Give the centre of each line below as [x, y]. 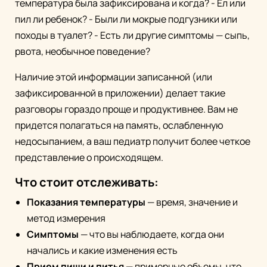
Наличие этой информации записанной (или [114, 77]
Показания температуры [86, 202]
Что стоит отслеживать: [87, 182]
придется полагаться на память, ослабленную [119, 125]
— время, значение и [192, 202]
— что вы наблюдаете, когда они [151, 235]
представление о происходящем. [89, 158]
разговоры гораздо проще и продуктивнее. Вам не [126, 109]
